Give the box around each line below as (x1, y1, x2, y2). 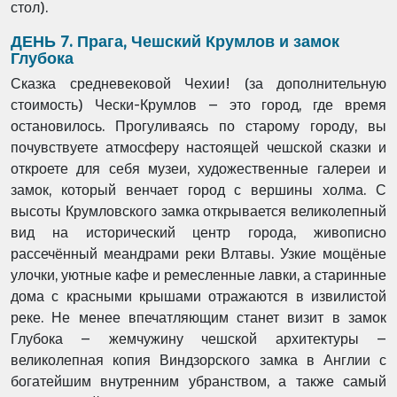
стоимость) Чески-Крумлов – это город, (11, 97, 314, 113)
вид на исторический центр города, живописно (11, 224, 386, 241)
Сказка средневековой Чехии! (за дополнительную (11, 75, 386, 92)
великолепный (291, 203, 386, 220)
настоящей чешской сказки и (186, 139, 387, 156)
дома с (11, 288, 66, 305)
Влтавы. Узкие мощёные (221, 245, 387, 262)
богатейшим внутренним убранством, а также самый (11, 373, 386, 390)
